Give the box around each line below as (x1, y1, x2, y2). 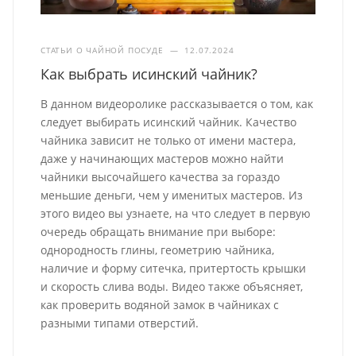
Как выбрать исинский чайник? (41, 64, 258, 83)
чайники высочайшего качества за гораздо (41, 168, 281, 184)
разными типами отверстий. (41, 315, 199, 331)
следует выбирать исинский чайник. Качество (41, 114, 297, 130)
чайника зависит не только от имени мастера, (41, 132, 296, 148)
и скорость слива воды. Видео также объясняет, (41, 278, 304, 294)
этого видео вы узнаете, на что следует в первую (41, 205, 311, 221)
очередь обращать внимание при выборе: (41, 223, 277, 239)
